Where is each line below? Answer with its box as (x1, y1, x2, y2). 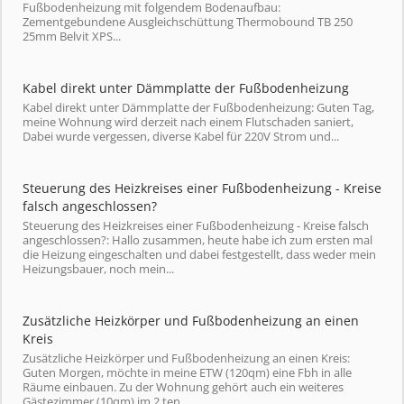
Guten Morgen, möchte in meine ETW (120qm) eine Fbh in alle (23, 364, 352, 381)
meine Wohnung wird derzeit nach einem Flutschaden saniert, (23, 114, 353, 130)
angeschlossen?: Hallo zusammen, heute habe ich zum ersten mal (23, 232, 372, 248)
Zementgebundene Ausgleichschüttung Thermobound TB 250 (23, 14, 353, 30)
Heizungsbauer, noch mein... (23, 261, 174, 277)
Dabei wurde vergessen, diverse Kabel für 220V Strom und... (23, 128, 339, 144)
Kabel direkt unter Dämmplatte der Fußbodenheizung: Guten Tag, (23, 99, 374, 115)
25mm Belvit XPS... (23, 28, 121, 44)
